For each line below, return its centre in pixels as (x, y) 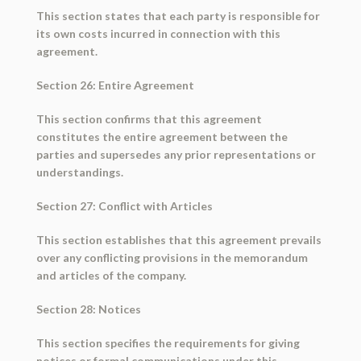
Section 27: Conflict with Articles (124, 206)
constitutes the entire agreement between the (162, 137)
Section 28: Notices (88, 309)
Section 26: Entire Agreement (115, 85)
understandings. (79, 172)
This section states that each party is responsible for (178, 16)
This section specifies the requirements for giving (168, 343)
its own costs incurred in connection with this (158, 34)
